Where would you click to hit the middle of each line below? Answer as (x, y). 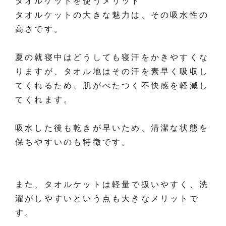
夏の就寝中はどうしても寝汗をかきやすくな (112, 58)
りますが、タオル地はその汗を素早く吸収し (112, 72)
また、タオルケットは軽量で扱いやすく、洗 (112, 185)
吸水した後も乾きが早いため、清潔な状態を (112, 128)
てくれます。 (44, 100)
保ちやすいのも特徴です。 (73, 142)
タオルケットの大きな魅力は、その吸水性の (112, 15)
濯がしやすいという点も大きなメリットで (107, 199)
